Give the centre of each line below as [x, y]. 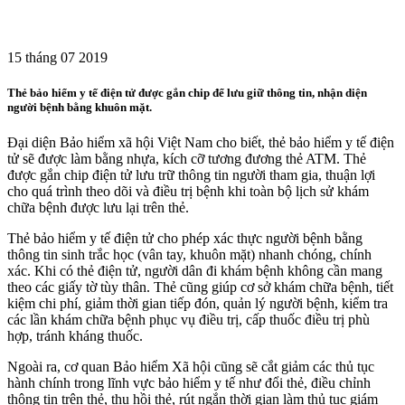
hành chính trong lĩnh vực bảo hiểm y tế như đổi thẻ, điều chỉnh [189, 383]
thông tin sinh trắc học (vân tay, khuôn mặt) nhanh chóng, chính [189, 255]
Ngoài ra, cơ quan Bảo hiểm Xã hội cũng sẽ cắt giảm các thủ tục [191, 367]
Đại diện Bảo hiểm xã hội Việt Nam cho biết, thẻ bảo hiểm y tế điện [201, 143]
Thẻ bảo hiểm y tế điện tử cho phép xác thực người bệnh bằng [185, 239]
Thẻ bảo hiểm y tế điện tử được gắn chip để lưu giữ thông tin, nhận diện [187, 92]
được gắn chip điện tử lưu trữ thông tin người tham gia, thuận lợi [191, 175]
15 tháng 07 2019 [57, 57]
